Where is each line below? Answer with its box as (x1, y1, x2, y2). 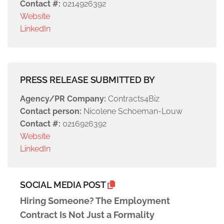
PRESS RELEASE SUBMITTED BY (20, 74, 155, 85)
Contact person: (20, 106, 81, 116)
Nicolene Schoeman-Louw (81, 106, 182, 116)
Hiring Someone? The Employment (20, 195, 170, 206)
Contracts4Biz (106, 94, 159, 104)
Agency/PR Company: (20, 94, 106, 104)
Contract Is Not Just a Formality (20, 209, 154, 220)
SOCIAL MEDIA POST (20, 179, 107, 190)
